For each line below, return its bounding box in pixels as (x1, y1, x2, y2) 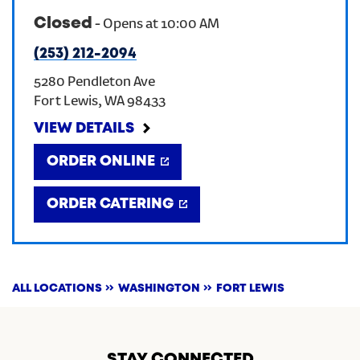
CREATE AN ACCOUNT (106, 24, 254, 36)
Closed (34, 16, 92, 31)
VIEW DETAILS (34, 122, 134, 135)
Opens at (103, 17, 158, 33)
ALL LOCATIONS (12, 284, 102, 293)
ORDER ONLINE (47, 155, 155, 168)
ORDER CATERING (47, 198, 174, 211)
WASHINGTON (118, 284, 200, 293)
